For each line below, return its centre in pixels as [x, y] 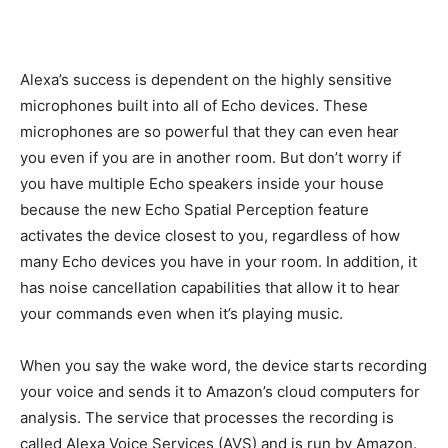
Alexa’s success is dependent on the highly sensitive [206, 79]
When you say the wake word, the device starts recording [223, 365]
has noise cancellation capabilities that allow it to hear [210, 287]
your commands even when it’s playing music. [181, 313]
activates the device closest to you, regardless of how [210, 235]
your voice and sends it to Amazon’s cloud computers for [220, 391]
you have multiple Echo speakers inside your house [202, 183]
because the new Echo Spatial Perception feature [194, 209]
